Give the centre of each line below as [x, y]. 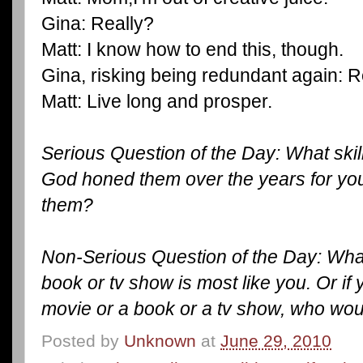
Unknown [160, 340]
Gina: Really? [98, 23]
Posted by [83, 340]
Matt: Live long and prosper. [157, 101]
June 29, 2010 [276, 340]
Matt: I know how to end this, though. [192, 49]
